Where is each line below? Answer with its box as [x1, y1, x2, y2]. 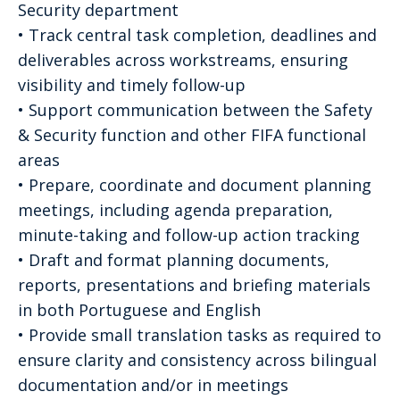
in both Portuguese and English [18, 298, 261, 321]
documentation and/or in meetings [18, 373, 288, 396]
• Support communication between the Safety [18, 98, 372, 121]
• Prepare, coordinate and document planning [18, 173, 371, 196]
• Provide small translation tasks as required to [18, 323, 381, 346]
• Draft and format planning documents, [18, 248, 329, 271]
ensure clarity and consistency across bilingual [18, 348, 377, 371]
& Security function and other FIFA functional [18, 123, 366, 146]
